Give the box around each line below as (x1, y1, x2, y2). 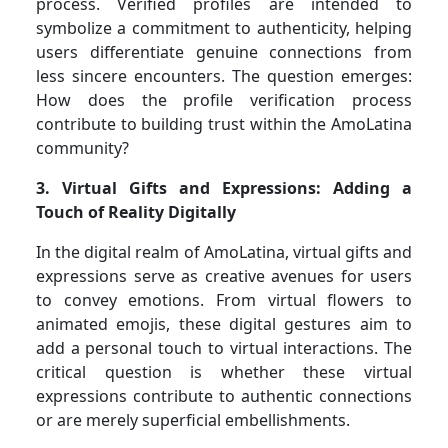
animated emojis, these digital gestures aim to (36, 312, 412, 335)
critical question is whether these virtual (36, 360, 412, 383)
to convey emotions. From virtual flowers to (36, 288, 412, 311)
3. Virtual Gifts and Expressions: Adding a (36, 176, 412, 199)
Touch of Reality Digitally (36, 200, 236, 223)
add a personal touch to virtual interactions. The (36, 336, 412, 359)
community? (36, 136, 129, 159)
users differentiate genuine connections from (36, 40, 412, 63)
